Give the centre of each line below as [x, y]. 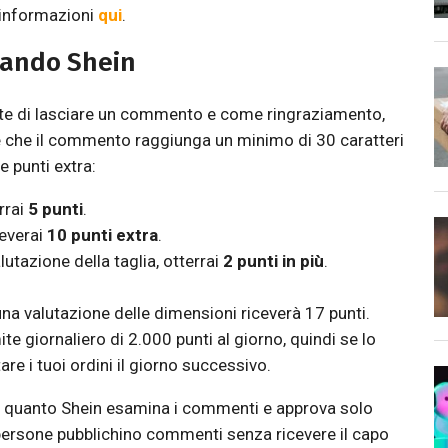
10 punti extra [102, 235]
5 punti [55, 209]
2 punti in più [273, 261]
